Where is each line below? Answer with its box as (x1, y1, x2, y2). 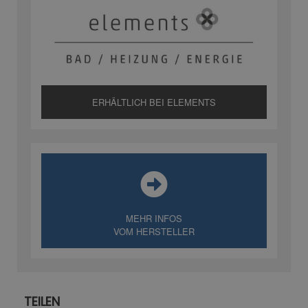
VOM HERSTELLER (113, 224, 195, 238)
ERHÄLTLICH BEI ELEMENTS (92, 95, 216, 109)
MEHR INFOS (126, 211, 182, 225)
